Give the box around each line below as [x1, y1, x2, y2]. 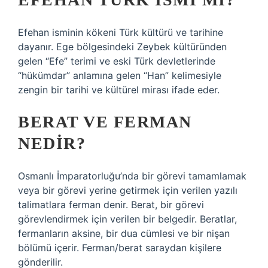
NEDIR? [18, 134, 86, 153]
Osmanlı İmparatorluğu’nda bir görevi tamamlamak [18, 170, 246, 182]
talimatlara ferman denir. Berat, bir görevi [18, 199, 204, 211]
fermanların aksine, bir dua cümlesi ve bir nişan [18, 227, 230, 239]
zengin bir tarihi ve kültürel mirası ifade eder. [18, 84, 220, 96]
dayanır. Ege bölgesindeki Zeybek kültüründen [18, 41, 227, 53]
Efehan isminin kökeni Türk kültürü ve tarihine [18, 26, 223, 38]
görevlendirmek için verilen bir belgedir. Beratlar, [18, 213, 237, 225]
